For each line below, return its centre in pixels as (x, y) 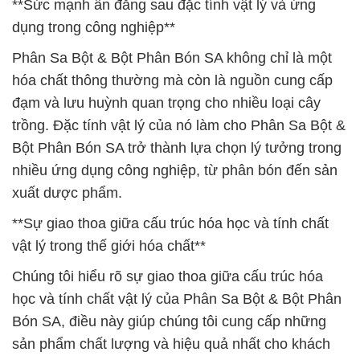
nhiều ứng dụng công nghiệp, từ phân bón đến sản (175, 170)
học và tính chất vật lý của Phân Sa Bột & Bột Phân (177, 299)
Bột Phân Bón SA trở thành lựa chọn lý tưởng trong (177, 148)
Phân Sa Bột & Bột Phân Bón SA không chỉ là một (172, 58)
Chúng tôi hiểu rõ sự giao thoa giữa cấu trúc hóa (168, 276)
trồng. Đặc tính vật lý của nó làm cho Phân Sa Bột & (179, 125)
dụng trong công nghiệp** (94, 27)
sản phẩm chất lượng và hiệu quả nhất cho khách (171, 344)
